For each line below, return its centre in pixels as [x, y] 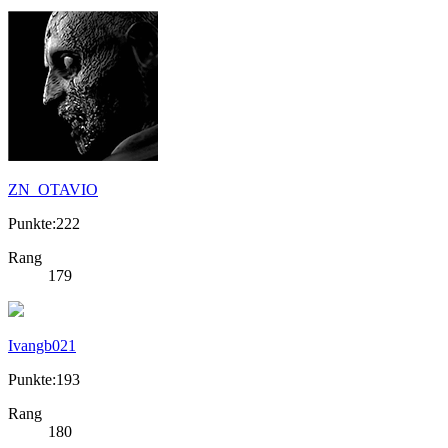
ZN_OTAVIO [53, 190]
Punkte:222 [44, 224]
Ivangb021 [42, 346]
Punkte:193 [44, 380]
